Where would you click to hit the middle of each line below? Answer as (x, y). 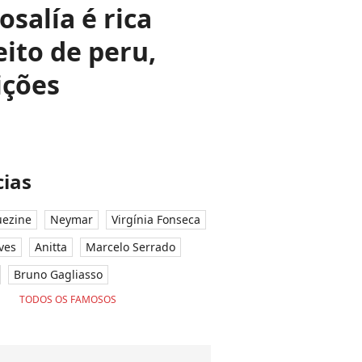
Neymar (72, 219)
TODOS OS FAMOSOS (67, 299)
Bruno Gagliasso (58, 274)
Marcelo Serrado (130, 247)
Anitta (51, 247)
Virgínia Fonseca (156, 219)
